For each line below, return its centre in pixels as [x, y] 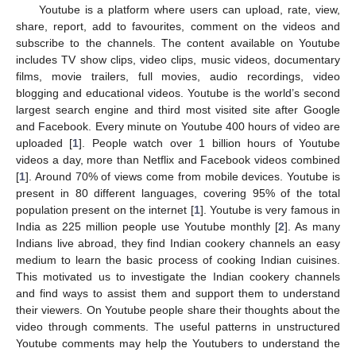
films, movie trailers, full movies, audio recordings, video [178, 76]
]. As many [312, 226]
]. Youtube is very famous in [270, 209]
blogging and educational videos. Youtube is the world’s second [178, 93]
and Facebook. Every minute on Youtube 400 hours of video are [178, 126]
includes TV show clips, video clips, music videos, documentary [178, 59]
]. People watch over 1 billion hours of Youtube [210, 143]
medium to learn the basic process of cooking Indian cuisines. [178, 259]
